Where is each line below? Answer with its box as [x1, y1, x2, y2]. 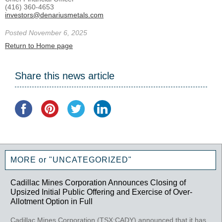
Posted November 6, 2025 [5, 28, 87, 37]
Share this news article [15, 70, 114, 82]
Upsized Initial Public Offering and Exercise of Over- [10, 187, 193, 196]
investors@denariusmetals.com [5, 10, 104, 19]
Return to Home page [5, 41, 73, 50]
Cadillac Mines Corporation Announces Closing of [10, 177, 186, 187]
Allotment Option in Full [10, 196, 93, 206]
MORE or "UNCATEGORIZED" [10, 155, 132, 164]
